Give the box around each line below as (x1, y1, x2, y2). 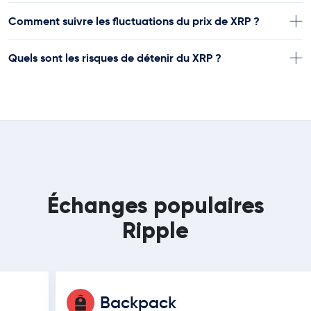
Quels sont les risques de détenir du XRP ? (8, 50, 221, 65)
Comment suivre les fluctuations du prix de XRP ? (8, 13, 260, 28)
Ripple (122, 217, 189, 244)
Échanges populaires (47, 192, 264, 219)
